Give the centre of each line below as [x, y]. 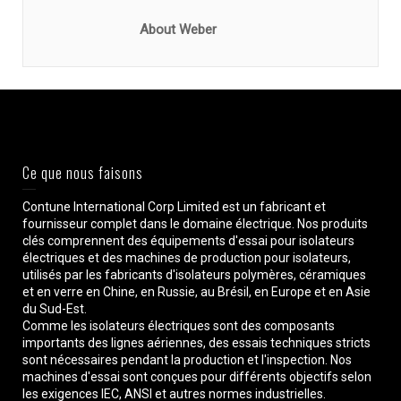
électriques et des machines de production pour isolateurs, [187, 258]
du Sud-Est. [55, 309]
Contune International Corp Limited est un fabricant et [174, 207]
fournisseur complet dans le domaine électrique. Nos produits [195, 224]
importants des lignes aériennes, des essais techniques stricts [196, 343]
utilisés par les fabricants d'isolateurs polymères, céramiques [194, 275]
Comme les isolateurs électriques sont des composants [179, 326]
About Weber [178, 30]
